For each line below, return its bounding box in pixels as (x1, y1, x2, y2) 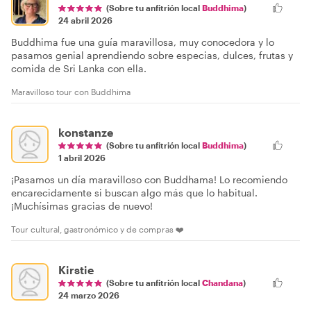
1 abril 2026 (58, 152, 106, 162)
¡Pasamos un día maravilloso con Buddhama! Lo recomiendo (11, 173, 287, 185)
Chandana (202, 277, 243, 287)
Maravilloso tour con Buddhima (11, 86, 131, 96)
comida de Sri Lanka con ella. (11, 62, 146, 74)
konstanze (58, 125, 113, 139)
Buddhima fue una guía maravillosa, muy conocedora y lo (11, 35, 274, 48)
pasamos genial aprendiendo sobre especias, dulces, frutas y (11, 49, 293, 61)
